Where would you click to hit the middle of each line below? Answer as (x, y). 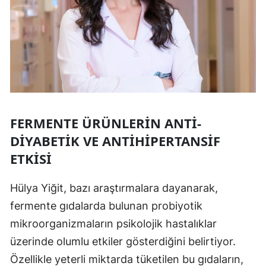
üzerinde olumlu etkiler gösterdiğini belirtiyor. (123, 241)
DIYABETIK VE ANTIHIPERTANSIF (115, 140)
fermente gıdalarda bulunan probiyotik (106, 205)
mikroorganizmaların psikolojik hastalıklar (113, 223)
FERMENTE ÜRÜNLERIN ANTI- (106, 123)
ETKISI (31, 158)
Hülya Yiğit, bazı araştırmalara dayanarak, (114, 188)
